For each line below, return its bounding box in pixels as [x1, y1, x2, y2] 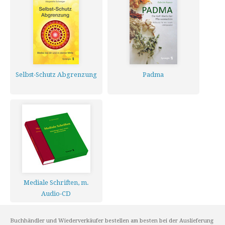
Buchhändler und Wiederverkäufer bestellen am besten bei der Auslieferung [10, 217, 213, 224]
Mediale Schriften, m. [23, 179, 89, 186]
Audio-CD [41, 190, 71, 197]
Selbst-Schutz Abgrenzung [15, 71, 97, 78]
